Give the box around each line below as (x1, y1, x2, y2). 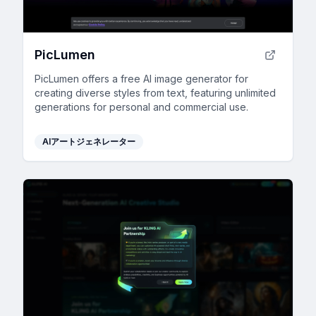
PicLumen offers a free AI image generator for (35, 72, 248, 85)
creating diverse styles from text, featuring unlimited (35, 86, 276, 99)
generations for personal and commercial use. (35, 100, 248, 113)
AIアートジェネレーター (42, 135, 135, 147)
